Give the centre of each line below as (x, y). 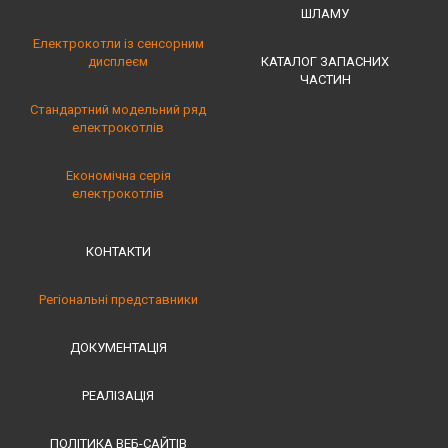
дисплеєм (118, 61)
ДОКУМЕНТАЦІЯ (118, 347)
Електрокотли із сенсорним (118, 43)
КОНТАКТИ (118, 251)
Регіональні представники (118, 299)
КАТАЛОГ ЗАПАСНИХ (325, 61)
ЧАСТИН (325, 79)
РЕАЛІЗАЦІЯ (118, 395)
